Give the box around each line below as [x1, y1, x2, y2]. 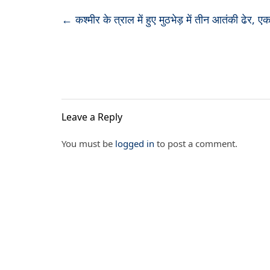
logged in [115, 137, 154, 149]
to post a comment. [154, 137, 237, 149]
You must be [61, 137, 115, 149]
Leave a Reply [61, 110, 122, 124]
